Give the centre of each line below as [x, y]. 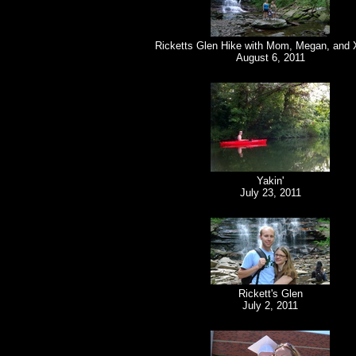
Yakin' [270, 181]
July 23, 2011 [270, 193]
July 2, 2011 [270, 306]
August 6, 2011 [270, 58]
